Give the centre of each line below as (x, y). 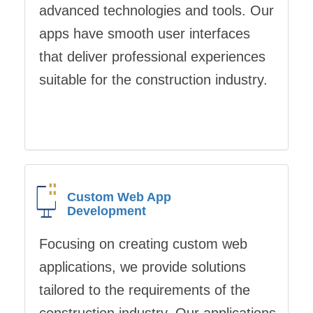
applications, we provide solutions (143, 267)
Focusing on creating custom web (143, 244)
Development (107, 211)
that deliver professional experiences (152, 57)
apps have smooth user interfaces (145, 34)
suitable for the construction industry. (153, 80)
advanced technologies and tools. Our (156, 10)
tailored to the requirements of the (145, 290)
